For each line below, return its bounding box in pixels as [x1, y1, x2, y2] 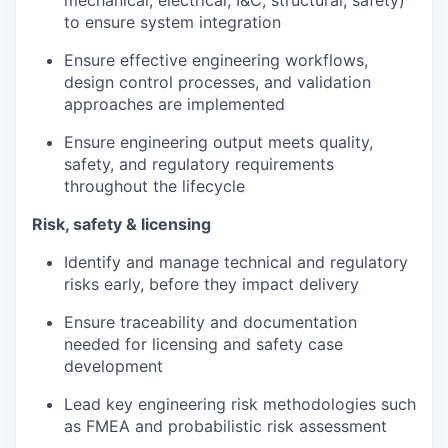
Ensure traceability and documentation [64, 312, 357, 333]
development [64, 356, 163, 377]
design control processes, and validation [64, 72, 371, 93]
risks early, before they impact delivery [64, 274, 359, 295]
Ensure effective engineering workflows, [64, 50, 368, 71]
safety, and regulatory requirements [64, 154, 334, 175]
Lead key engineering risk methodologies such [64, 394, 416, 415]
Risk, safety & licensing [32, 214, 211, 235]
